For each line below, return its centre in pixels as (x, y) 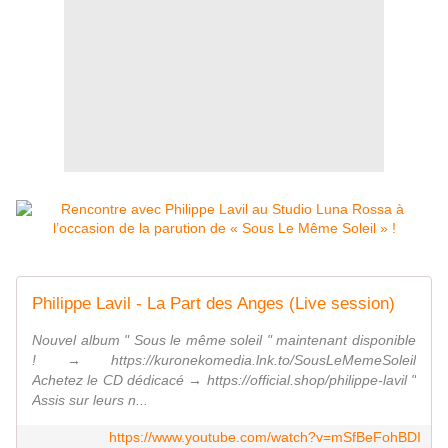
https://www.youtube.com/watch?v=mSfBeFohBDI (265, 437)
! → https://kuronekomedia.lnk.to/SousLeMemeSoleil (224, 360)
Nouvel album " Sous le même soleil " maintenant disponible (224, 340)
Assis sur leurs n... (90, 400)
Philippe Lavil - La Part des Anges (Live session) (213, 304)
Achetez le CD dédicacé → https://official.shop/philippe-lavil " (224, 380)
